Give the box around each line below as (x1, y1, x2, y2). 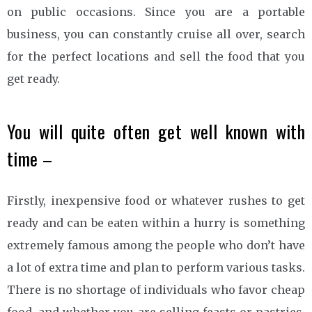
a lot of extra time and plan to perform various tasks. (7, 260, 305, 275)
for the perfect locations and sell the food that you (7, 49, 305, 64)
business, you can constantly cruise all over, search (7, 27, 305, 42)
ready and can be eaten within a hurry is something (7, 216, 305, 231)
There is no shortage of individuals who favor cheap (7, 283, 305, 297)
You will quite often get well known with (7, 118, 305, 146)
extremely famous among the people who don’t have (7, 238, 305, 253)
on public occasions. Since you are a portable (7, 5, 305, 19)
